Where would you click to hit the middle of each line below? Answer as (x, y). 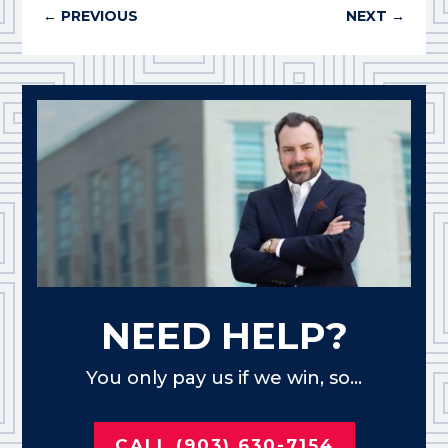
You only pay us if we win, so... (224, 377)
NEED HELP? (224, 335)
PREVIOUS (99, 16)
